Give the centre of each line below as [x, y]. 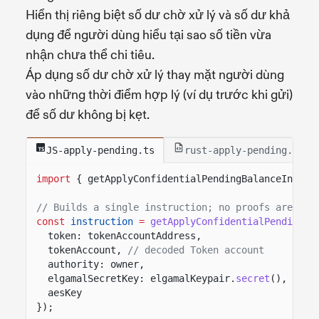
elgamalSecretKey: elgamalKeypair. [142, 278]
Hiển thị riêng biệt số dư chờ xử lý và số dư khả [158, 15]
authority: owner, [96, 264]
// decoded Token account [196, 250]
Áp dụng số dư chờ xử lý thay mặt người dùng [155, 75]
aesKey [65, 292]
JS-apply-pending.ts [100, 150]
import [53, 178]
